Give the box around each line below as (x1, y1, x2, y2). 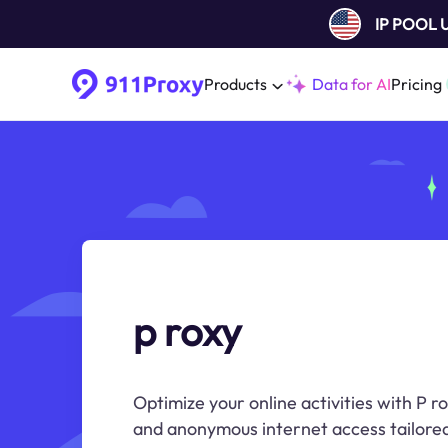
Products (204, 74, 267, 94)
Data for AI (312, 74, 391, 94)
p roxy (133, 306, 242, 356)
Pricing (391, 74, 442, 94)
